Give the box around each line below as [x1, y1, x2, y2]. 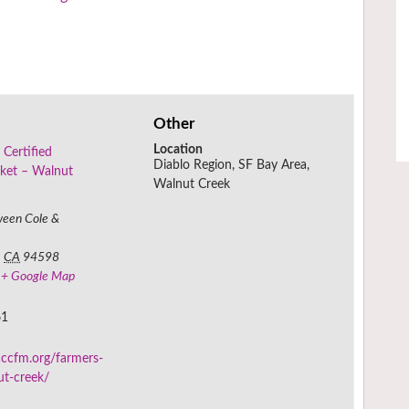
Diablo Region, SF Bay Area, [153, 159, 310, 173]
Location [153, 143, 204, 157]
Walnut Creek [153, 178, 231, 192]
